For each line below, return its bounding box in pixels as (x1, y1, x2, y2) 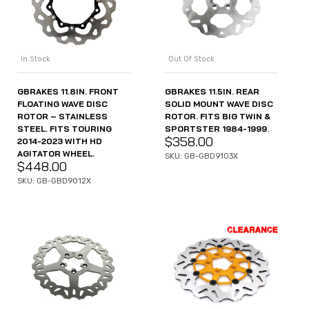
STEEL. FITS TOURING (17, 123, 112, 134)
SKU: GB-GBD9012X (17, 176, 91, 186)
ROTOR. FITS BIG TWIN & (165, 110, 270, 121)
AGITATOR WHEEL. (17, 148, 94, 159)
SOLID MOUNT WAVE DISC (165, 98, 273, 109)
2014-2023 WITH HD (17, 135, 102, 146)
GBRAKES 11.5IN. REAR (165, 86, 259, 97)
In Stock (21, 54, 50, 63)
